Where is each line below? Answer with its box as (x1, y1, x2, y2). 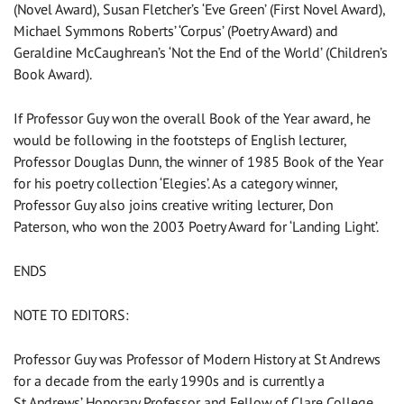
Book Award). (14, 65, 92, 84)
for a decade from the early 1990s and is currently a (14, 372, 325, 390)
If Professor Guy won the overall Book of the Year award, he (14, 109, 371, 128)
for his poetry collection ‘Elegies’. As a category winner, (14, 174, 337, 193)
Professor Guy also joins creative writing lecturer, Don (14, 196, 333, 215)
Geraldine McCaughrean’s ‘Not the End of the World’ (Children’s (14, 43, 388, 62)
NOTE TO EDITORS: (14, 306, 129, 325)
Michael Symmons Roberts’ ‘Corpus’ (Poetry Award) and (14, 22, 338, 41)
